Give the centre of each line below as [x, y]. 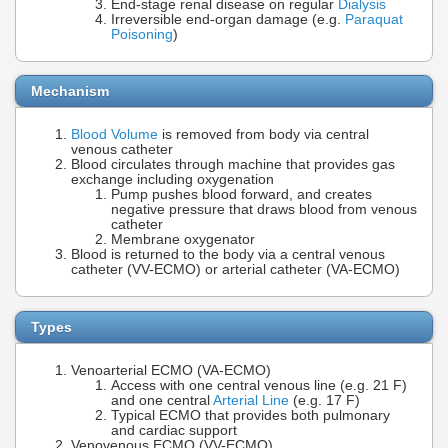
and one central [162, 401]
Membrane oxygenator [183, 240]
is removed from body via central [263, 135]
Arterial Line [251, 401]
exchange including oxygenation [172, 180]
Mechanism [70, 91]
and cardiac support [174, 431]
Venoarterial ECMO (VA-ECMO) [171, 371]
